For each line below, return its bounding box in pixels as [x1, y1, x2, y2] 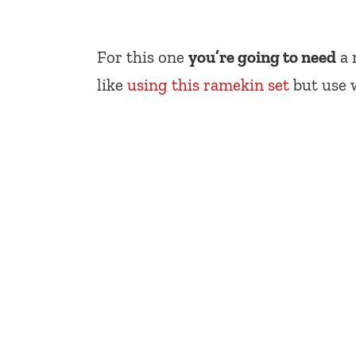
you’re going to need [188, 47, 336, 68]
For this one [97, 47, 188, 68]
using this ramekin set [127, 75, 289, 95]
